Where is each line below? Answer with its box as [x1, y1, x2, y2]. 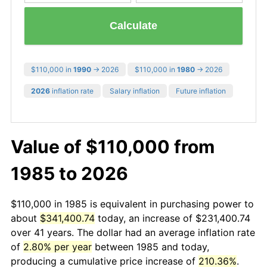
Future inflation [176, 86, 226, 95]
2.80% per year [23, 240, 92, 253]
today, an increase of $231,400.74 [95, 212, 250, 224]
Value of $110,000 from [11, 135, 215, 157]
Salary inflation [110, 86, 160, 95]
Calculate [110, 20, 157, 32]
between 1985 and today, [92, 240, 209, 253]
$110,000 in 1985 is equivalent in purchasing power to [11, 197, 254, 210]
